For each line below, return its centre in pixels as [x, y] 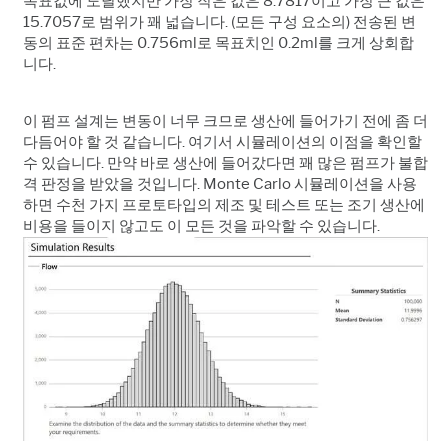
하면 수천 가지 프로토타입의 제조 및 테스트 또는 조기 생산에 [224, 204]
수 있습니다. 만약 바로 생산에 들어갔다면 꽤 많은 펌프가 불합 [225, 162]
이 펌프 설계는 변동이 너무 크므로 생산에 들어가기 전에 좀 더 [225, 120]
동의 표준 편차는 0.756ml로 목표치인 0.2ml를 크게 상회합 [218, 42]
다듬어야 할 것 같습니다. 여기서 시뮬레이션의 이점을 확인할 [222, 141]
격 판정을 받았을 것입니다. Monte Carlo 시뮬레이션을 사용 [220, 183]
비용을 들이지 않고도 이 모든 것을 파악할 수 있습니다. [201, 225]
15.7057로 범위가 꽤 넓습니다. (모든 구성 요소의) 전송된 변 [219, 21]
